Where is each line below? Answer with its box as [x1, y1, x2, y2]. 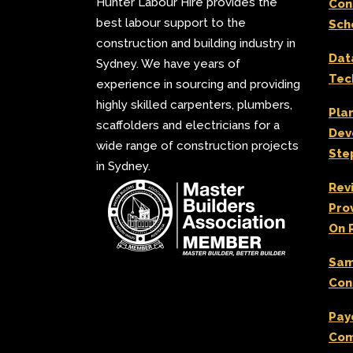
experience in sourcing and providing [96, 77, 300, 91]
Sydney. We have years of [96, 57, 240, 71]
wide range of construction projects [96, 139, 299, 153]
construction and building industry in [96, 36, 295, 50]
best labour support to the [96, 16, 246, 30]
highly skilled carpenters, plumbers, [96, 98, 292, 112]
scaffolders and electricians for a [96, 118, 280, 132]
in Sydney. [96, 159, 150, 173]
